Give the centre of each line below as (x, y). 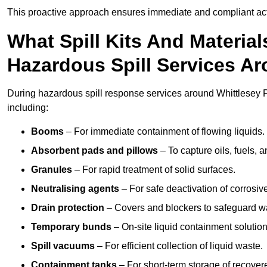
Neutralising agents (75, 189)
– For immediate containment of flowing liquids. (164, 132)
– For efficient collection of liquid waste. (179, 246)
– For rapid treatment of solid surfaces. (154, 170)
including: (28, 108)
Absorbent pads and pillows (94, 151)
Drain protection (68, 208)
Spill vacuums (63, 246)
